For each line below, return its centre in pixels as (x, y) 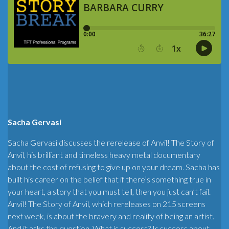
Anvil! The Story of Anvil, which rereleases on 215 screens (107, 203)
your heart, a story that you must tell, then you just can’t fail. (109, 191)
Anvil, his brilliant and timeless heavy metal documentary (104, 154)
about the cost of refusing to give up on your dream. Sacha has (114, 167)
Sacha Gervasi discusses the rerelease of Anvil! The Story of (111, 142)
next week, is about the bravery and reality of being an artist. (111, 216)
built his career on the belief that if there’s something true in (109, 179)
